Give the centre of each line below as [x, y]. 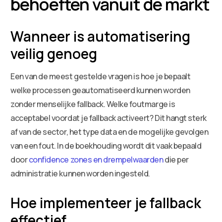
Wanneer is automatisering [101, 36]
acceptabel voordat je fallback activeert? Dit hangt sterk [109, 118]
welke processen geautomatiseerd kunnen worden [100, 90]
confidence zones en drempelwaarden [96, 159]
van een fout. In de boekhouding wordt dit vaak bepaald [106, 145]
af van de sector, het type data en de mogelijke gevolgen [110, 132]
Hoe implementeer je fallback [106, 202]
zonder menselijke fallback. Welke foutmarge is [93, 104]
